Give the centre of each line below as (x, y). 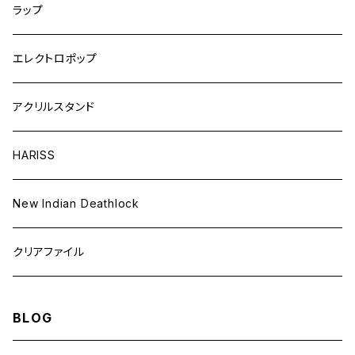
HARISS (34, 155)
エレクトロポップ (55, 58)
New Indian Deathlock (76, 203)
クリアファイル (49, 252)
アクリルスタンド (54, 107)
